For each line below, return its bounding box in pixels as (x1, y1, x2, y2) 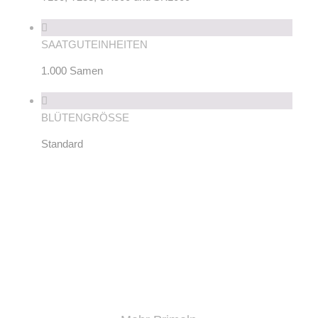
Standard (40, 138, 83, 150)
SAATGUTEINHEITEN (40, 38, 148, 50)
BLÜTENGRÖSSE (40, 111, 129, 124)
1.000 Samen (40, 64, 103, 77)
